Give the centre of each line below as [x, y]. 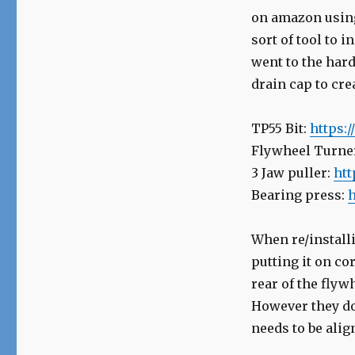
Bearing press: [299, 195]
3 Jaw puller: [292, 173]
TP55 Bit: [280, 129]
